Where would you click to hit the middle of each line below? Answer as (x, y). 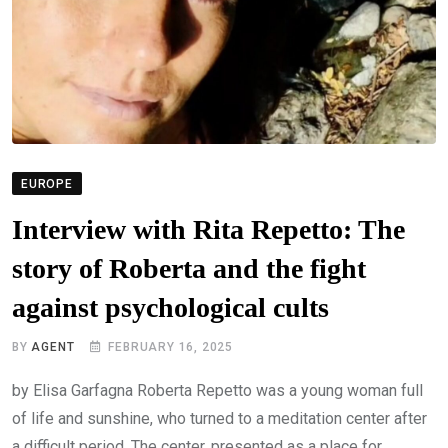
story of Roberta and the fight (189, 269)
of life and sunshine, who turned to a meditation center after (219, 419)
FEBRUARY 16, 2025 (171, 347)
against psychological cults (170, 308)
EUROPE (47, 184)
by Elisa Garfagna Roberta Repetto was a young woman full (217, 391)
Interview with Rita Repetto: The (208, 230)
